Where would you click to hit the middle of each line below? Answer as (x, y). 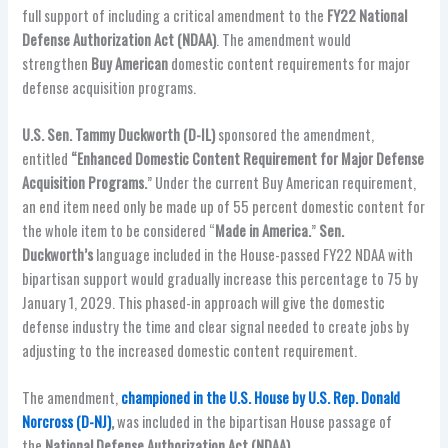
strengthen (57, 63)
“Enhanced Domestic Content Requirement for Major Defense (248, 158)
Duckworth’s (58, 254)
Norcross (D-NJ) (67, 422)
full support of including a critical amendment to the (175, 15)
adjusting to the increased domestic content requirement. (190, 350)
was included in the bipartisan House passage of (253, 422)
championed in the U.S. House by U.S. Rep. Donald (261, 398)
